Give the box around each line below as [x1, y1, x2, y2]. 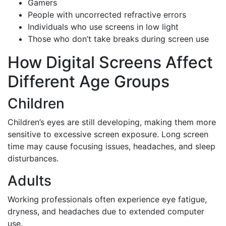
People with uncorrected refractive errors [28, 10, 186, 20]
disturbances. [8, 153, 59, 163]
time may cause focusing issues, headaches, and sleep [8, 141, 215, 151]
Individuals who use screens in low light [28, 22, 179, 32]
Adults [8, 172, 51, 189]
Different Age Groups [8, 72, 169, 91]
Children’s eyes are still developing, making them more [8, 117, 216, 127]
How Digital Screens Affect [8, 52, 213, 72]
